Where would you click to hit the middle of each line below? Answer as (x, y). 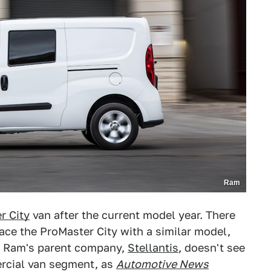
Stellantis (153, 248)
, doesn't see (212, 248)
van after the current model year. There (132, 215)
